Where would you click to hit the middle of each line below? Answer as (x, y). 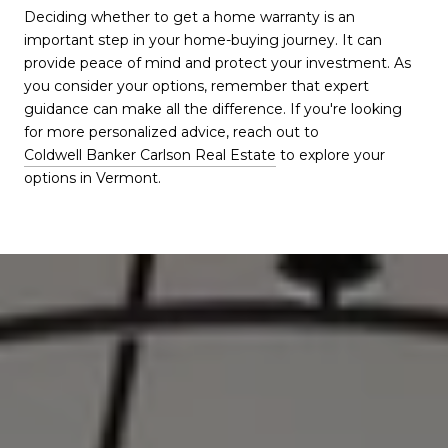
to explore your (330, 155)
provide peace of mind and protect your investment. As (217, 63)
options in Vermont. (92, 178)
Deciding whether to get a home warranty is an (189, 17)
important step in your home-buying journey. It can (203, 40)
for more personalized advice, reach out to (171, 132)
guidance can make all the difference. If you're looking (213, 109)
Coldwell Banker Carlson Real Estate (150, 155)
